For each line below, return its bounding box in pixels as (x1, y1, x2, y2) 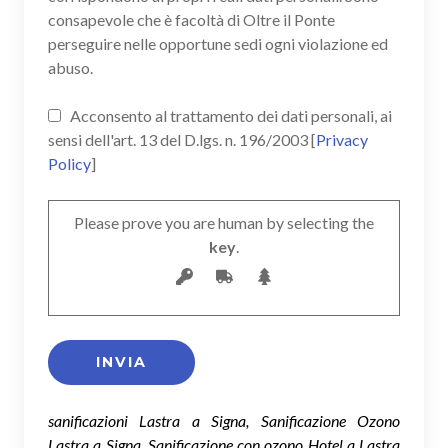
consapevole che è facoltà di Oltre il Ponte (48, 10, 335, 30)
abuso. (48, 58, 93, 78)
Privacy (316, 130, 368, 150)
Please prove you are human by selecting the (74, 213, 374, 233)
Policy (48, 154, 91, 174)
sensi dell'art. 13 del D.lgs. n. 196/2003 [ (48, 130, 316, 150)
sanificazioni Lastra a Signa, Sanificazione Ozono (48, 411, 400, 431)
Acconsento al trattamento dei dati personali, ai (67, 106, 392, 126)
